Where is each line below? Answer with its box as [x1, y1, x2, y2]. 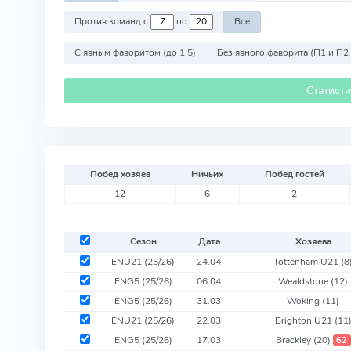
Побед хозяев [89, 167, 150, 180]
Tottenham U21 [273, 255, 342, 268]
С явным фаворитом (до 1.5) [74, 46, 197, 60]
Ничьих [191, 167, 224, 180]
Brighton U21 [274, 313, 335, 327]
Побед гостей [264, 167, 324, 180]
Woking [287, 294, 323, 307]
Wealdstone [278, 274, 331, 288]
